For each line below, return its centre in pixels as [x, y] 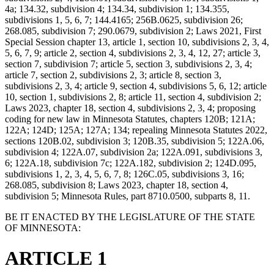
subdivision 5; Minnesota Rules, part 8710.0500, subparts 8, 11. [128, 196]
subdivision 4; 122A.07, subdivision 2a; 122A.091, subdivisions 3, [134, 152]
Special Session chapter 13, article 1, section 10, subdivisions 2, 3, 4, [137, 42]
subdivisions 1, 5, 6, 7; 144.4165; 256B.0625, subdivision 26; [124, 20]
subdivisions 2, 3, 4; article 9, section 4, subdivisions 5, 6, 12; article [136, 86]
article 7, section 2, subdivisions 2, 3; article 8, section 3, [113, 75]
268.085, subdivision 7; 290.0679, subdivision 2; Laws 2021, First [133, 31]
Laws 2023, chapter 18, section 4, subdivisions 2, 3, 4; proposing [130, 108]
